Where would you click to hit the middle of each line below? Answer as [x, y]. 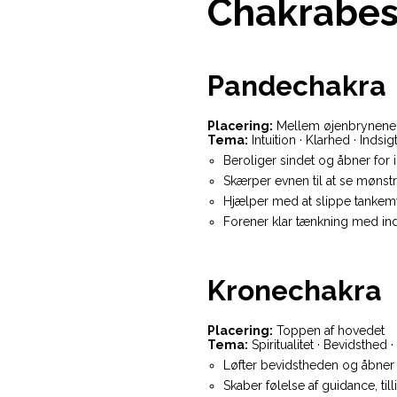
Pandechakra [297, 86]
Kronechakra [295, 291]
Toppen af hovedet [329, 331]
